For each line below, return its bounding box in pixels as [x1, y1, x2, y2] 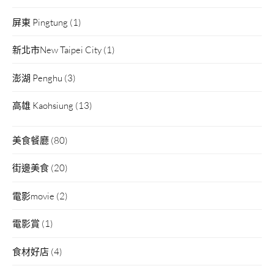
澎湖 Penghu [12, 72, 62, 83]
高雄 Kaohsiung [12, 100, 73, 111]
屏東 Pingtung [12, 16, 68, 28]
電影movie [12, 190, 54, 201]
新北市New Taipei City [12, 44, 102, 55]
